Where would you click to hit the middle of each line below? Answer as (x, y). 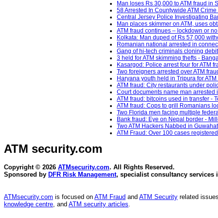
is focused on (74, 197)
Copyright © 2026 (31, 167)
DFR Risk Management (82, 175)
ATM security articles (99, 204)
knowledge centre (28, 204)
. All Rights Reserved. (142, 167)
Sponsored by (26, 175)
